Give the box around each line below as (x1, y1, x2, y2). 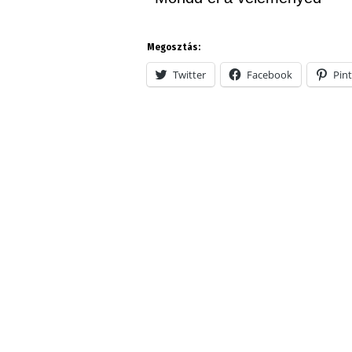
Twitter (173, 67, 206, 82)
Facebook (247, 67, 292, 82)
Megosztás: (147, 41, 200, 53)
